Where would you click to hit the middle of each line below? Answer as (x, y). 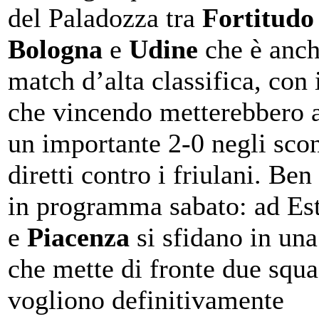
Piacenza (78, 237)
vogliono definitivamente (146, 299)
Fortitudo (258, 17)
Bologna (55, 49)
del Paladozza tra (105, 17)
